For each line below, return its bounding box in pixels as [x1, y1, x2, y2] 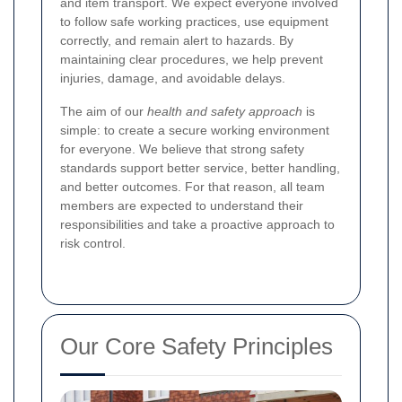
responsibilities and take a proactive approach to [60, 216, 335, 232]
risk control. [60, 235, 126, 250]
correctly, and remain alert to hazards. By [60, 32, 293, 48]
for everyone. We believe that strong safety [60, 141, 304, 156]
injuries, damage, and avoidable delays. [60, 70, 285, 85]
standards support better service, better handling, [60, 160, 340, 175]
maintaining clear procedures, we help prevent [60, 51, 323, 66]
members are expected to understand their [60, 197, 303, 213]
